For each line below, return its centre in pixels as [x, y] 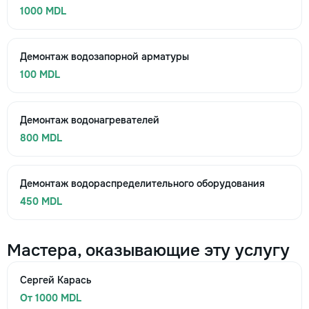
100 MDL [40, 74]
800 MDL [41, 138]
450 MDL [41, 201]
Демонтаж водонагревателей [90, 120]
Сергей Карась [56, 280]
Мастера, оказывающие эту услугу [148, 250]
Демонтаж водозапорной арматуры [104, 57]
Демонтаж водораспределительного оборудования [142, 183]
